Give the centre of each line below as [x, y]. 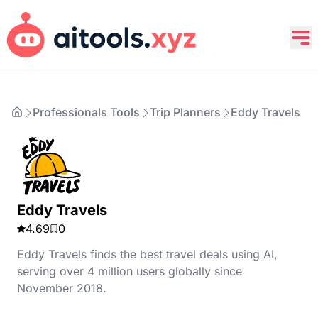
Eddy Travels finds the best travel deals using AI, [147, 254]
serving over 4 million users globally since [130, 271]
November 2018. [62, 288]
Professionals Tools [86, 112]
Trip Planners [185, 112]
